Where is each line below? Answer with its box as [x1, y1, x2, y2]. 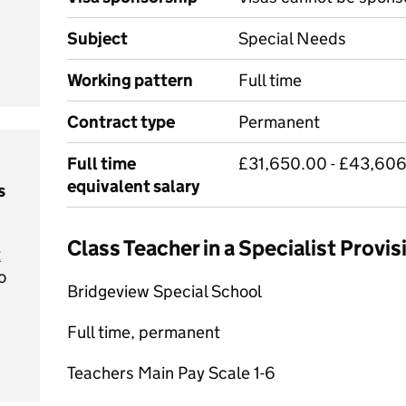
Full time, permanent [67, 322, 220, 343]
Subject [67, 28, 128, 49]
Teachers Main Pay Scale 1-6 [67, 362, 275, 383]
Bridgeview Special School [67, 281, 262, 302]
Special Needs [238, 28, 346, 49]
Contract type [67, 111, 175, 132]
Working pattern [67, 70, 193, 91]
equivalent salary [67, 176, 199, 197]
